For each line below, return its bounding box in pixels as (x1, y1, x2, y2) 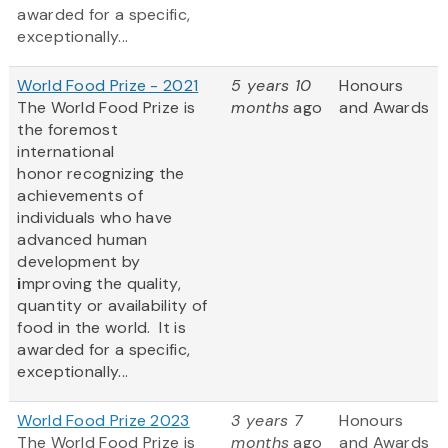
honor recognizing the (17, 163, 185, 185)
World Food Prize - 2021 (17, 75, 199, 97)
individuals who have (17, 207, 173, 229)
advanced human (17, 229, 148, 251)
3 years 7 (231, 410, 304, 432)
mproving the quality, (21, 273, 181, 295)
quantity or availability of (17, 295, 208, 317)
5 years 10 (231, 75, 312, 97)
